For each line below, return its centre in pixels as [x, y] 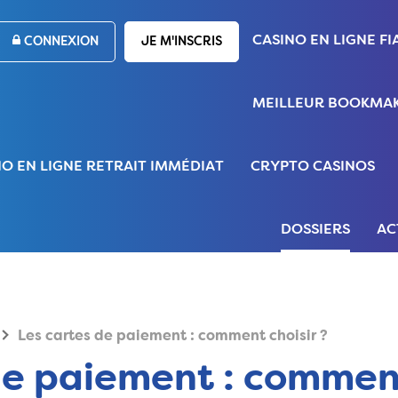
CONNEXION [60, 42]
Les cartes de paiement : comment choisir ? [172, 337]
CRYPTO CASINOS [313, 167]
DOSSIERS [315, 230]
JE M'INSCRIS [182, 42]
